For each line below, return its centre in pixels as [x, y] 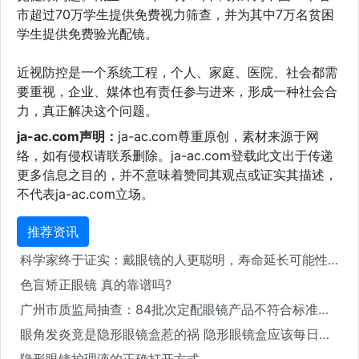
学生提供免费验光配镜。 [87, 33]
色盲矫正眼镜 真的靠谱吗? [96, 284]
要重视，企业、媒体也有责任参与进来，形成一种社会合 [177, 91]
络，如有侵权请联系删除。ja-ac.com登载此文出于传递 [175, 155]
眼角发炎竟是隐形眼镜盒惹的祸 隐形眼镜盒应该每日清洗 [324, 334]
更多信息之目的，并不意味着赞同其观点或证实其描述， [177, 174]
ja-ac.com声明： [67, 136]
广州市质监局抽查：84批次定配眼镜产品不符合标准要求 [323, 309]
